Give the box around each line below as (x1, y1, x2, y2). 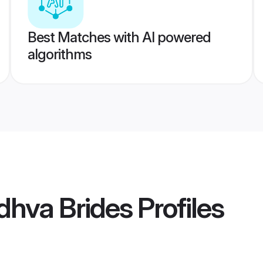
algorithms (27, 46, 92, 63)
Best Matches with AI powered (27, 29, 211, 46)
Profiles (132, 190, 224, 225)
